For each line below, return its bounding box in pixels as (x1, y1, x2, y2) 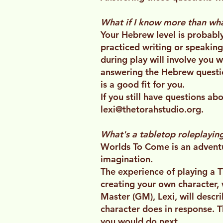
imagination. (101, 153, 153, 165)
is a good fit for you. (101, 79, 185, 91)
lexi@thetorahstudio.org (101, 104, 201, 115)
